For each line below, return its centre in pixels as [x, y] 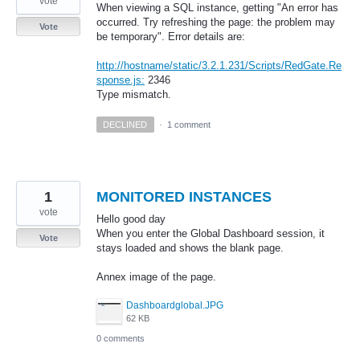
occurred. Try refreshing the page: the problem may [216, 22]
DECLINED [125, 124]
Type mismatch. [134, 94]
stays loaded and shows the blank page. [190, 247]
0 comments [121, 339]
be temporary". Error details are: [171, 36]
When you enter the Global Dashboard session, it [211, 233]
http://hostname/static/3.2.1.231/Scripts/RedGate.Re [219, 65]
